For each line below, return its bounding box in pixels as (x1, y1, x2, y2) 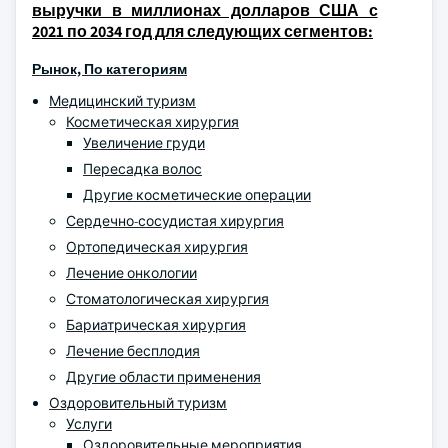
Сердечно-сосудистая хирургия (66, 212, 284, 230)
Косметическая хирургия (66, 113, 239, 131)
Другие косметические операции (83, 186, 311, 204)
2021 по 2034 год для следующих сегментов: (32, 21, 373, 42)
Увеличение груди (83, 134, 205, 152)
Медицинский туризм (49, 92, 196, 110)
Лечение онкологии (66, 264, 197, 282)
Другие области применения (66, 368, 261, 386)
